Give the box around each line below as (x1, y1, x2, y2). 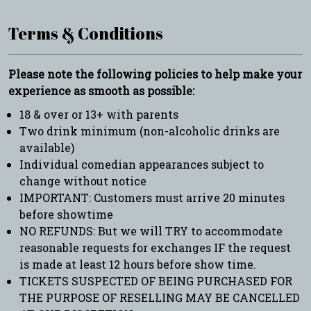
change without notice (19, 173, 146, 188)
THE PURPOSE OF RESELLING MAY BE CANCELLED (19, 289, 300, 305)
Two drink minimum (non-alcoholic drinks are (19, 123, 280, 138)
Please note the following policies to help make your (8, 66, 302, 81)
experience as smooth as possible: (8, 83, 194, 98)
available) (19, 140, 74, 155)
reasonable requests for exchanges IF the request (19, 239, 291, 255)
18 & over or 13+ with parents (19, 106, 178, 121)
